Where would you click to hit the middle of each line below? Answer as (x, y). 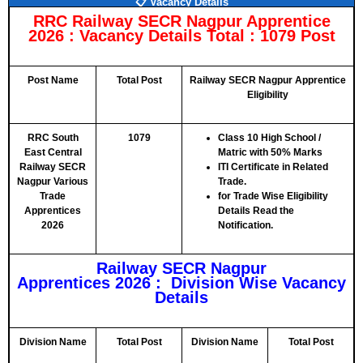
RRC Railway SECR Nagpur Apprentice (181, 21)
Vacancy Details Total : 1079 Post (207, 36)
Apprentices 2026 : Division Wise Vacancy (181, 283)
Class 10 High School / (269, 138)
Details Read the (256, 211)
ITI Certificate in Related (273, 167)
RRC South (53, 138)
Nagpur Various (53, 181)
